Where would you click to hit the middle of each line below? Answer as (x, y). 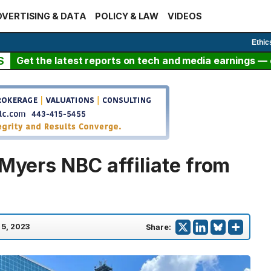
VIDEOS (185, 16)
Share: (158, 227)
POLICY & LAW (127, 16)
